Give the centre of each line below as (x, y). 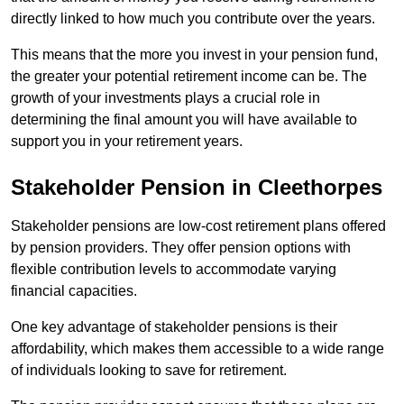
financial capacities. (74, 291)
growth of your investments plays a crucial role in (165, 98)
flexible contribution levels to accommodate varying (174, 270)
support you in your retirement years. (127, 142)
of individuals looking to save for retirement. (149, 371)
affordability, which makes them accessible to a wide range (197, 349)
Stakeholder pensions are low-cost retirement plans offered (198, 226)
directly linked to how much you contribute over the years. (195, 19)
